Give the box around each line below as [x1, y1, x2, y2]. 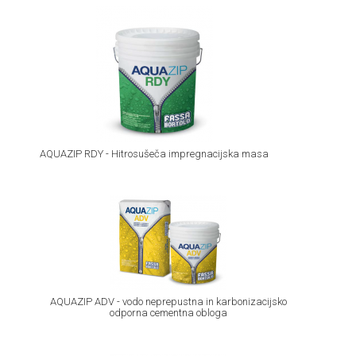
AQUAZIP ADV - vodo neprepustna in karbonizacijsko [49, 295, 287, 308]
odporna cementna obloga [109, 306, 227, 319]
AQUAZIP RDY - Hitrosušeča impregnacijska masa [40, 148, 269, 161]
